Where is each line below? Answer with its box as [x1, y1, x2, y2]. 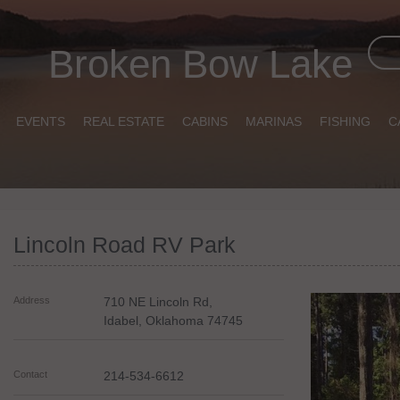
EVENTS [15, 114, 65, 129]
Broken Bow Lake [47, 42, 353, 86]
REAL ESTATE [82, 114, 164, 129]
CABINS [181, 114, 228, 129]
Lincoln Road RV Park [13, 232, 237, 257]
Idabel [104, 313, 139, 328]
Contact [13, 369, 48, 379]
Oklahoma [146, 313, 204, 328]
